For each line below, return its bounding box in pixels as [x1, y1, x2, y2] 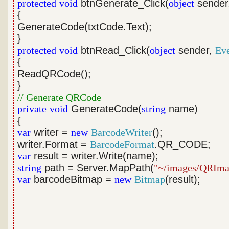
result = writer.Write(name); [31, 150, 159, 162]
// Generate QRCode [17, 91, 102, 103]
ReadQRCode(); [17, 68, 91, 79]
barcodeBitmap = [31, 174, 115, 185]
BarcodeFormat [90, 139, 155, 150]
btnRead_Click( [78, 44, 150, 56]
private [17, 103, 47, 114]
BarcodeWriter [91, 127, 153, 138]
